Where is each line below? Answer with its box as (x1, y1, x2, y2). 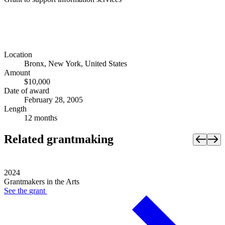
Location (4, 50, 32, 59)
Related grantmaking (4, 133, 114, 146)
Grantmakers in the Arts (4, 177, 79, 186)
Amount (4, 68, 30, 77)
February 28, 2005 (24, 95, 83, 104)
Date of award (4, 86, 49, 95)
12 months (24, 114, 57, 123)
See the (4, 186, 29, 195)
